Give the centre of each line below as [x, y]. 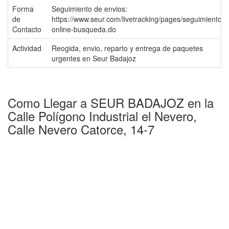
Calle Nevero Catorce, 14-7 [81, 129]
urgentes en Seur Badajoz [94, 58]
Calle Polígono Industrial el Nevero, [102, 116]
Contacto [27, 29]
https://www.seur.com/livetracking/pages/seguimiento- [138, 19]
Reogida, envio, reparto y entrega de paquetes [127, 48]
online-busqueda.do [84, 29]
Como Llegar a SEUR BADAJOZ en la [111, 102]
